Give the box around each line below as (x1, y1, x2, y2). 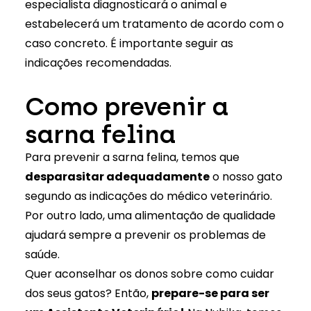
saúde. (24, 246, 60, 262)
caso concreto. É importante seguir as (24, 35, 233, 51)
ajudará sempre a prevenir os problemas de (24, 227, 266, 243)
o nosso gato (209, 169, 283, 185)
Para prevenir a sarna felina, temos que (24, 149, 239, 165)
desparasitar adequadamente (24, 169, 210, 185)
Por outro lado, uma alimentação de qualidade (24, 208, 276, 224)
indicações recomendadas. (24, 55, 171, 71)
